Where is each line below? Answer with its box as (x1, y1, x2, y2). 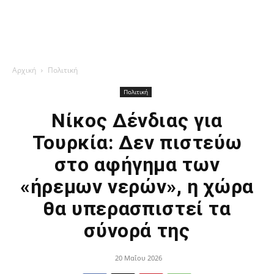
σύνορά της (84, 219, 190, 242)
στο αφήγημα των (54, 153, 220, 176)
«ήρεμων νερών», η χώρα (20, 175, 254, 198)
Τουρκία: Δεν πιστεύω (32, 131, 242, 154)
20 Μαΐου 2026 (114, 253, 162, 262)
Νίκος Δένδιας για (51, 109, 223, 132)
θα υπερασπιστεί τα (43, 197, 231, 220)
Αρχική (12, 65, 36, 75)
